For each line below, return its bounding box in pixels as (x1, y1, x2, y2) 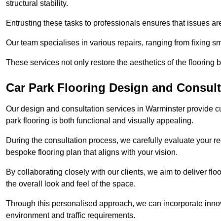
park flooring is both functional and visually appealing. (6, 116, 193, 125)
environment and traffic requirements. (6, 211, 135, 220)
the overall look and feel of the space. (6, 180, 138, 188)
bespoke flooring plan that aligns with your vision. (6, 148, 180, 157)
